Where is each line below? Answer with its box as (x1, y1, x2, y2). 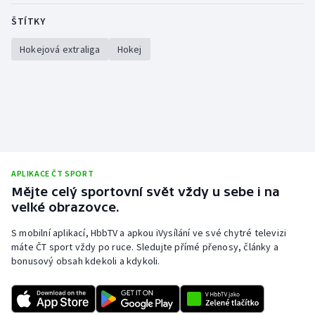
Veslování (25, 70, 71, 84)
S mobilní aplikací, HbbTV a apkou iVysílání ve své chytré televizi (11, 226, 287, 240)
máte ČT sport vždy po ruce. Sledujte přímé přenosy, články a (11, 240, 279, 254)
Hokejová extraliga (20, 43, 101, 56)
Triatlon (25, 37, 65, 51)
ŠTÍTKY (11, 15, 45, 28)
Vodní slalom (25, 104, 88, 118)
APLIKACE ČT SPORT (11, 168, 94, 179)
